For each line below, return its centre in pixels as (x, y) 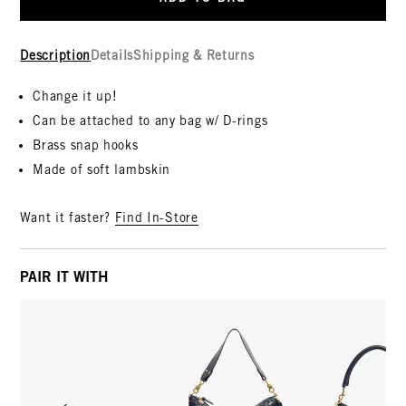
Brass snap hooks (86, 145)
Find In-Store (156, 218)
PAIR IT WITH (65, 277)
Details (112, 56)
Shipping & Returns (194, 56)
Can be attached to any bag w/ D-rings (150, 121)
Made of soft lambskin (102, 170)
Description (56, 56)
